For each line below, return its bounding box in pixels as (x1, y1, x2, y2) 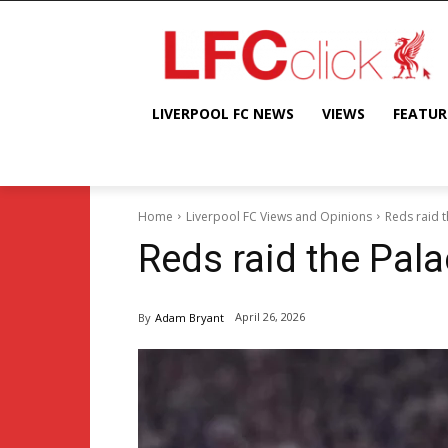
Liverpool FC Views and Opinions (186, 207, 372, 225)
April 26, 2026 (235, 309, 305, 325)
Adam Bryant (155, 309, 224, 325)
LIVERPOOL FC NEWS (152, 103, 294, 123)
